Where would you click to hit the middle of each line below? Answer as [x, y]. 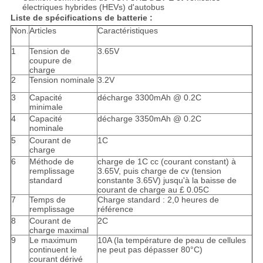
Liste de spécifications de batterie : [81, 18]
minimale [46, 107]
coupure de [50, 61]
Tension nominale [62, 80]
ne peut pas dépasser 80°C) [150, 250]
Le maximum [53, 240]
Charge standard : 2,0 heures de [158, 200]
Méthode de [51, 162]
